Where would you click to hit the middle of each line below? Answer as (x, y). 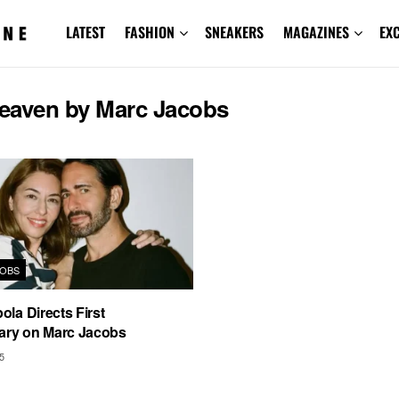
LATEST (85, 32)
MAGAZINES (316, 32)
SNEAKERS (234, 32)
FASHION (149, 32)
